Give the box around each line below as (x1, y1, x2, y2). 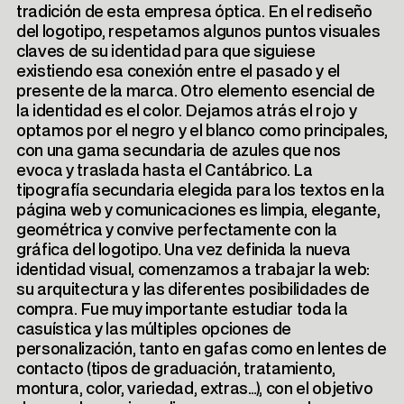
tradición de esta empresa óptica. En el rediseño (15, 5, 372, 21)
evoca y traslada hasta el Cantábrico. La (15, 163, 313, 179)
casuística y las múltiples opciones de (15, 322, 291, 338)
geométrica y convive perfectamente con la (15, 223, 337, 239)
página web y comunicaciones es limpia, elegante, (15, 203, 381, 219)
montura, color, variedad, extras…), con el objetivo (15, 381, 373, 398)
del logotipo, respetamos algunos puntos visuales (15, 24, 381, 41)
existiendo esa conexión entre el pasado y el (15, 64, 340, 80)
